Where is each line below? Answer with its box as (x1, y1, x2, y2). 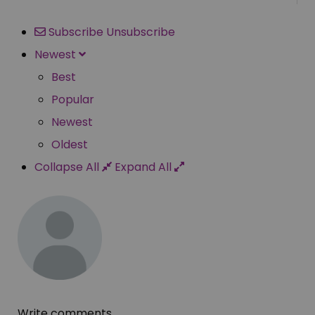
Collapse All (34, 158, 102, 175)
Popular (51, 91, 94, 108)
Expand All (115, 158, 174, 175)
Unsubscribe (106, 23, 175, 40)
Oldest (51, 136, 88, 153)
